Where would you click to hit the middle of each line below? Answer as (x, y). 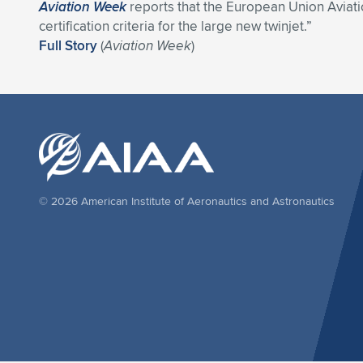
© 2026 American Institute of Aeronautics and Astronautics (187, 201)
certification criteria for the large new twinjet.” (175, 26)
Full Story (68, 45)
